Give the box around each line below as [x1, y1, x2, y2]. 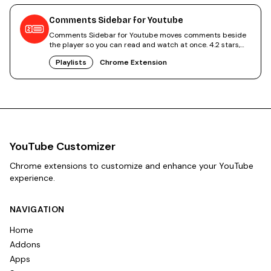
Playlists [56, 57, 87, 68]
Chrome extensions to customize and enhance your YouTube [10, 160, 253, 172]
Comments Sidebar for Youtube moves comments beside [49, 30, 246, 41]
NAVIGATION [10, 204, 65, 215]
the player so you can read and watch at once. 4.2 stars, [49, 40, 240, 50]
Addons [10, 239, 41, 250]
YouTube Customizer [10, 139, 116, 154]
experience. [10, 172, 55, 184]
